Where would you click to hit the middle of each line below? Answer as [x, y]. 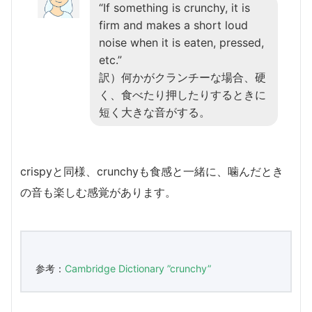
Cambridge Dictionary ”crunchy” [138, 268]
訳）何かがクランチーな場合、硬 [182, 77]
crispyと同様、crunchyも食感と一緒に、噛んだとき [152, 171]
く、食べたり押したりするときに [182, 94]
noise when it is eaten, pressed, [181, 42]
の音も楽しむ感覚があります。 [98, 192]
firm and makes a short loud [173, 25]
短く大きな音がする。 [155, 112]
